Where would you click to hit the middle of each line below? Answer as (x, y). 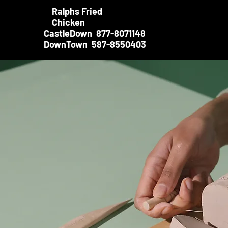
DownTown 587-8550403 (95, 44)
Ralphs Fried (77, 11)
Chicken (68, 22)
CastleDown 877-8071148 (95, 33)
